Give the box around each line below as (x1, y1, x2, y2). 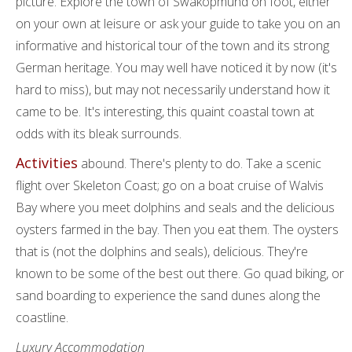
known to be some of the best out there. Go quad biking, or (16, 265, 344, 282)
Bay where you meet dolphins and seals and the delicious (16, 199, 335, 216)
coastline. (16, 309, 68, 326)
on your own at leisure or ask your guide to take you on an (16, 15, 340, 32)
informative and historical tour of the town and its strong (16, 37, 329, 54)
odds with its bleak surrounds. (16, 125, 181, 142)
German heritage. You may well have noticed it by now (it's (16, 59, 337, 76)
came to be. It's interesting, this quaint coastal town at (16, 103, 314, 120)
